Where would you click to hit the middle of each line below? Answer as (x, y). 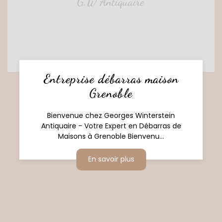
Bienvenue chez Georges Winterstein (111, 115)
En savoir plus (111, 159)
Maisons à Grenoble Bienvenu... (111, 136)
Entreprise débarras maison (111, 79)
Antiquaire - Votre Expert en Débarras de (111, 126)
